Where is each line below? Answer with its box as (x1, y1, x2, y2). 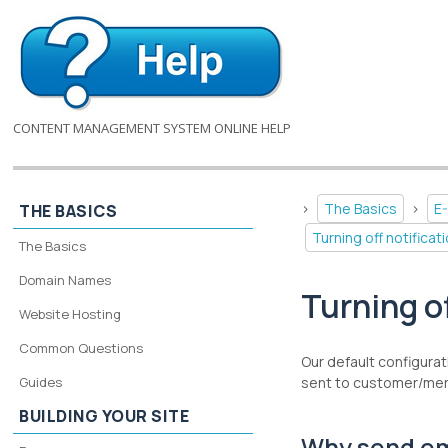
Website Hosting (19, 305, 122, 323)
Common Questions (19, 339, 144, 357)
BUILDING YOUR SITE (19, 405, 190, 427)
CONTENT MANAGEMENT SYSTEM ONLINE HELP (13, 119, 292, 137)
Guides (19, 373, 63, 391)
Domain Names (19, 271, 112, 289)
